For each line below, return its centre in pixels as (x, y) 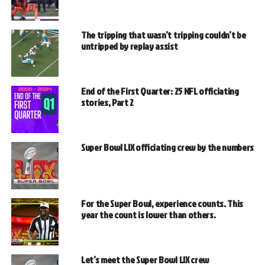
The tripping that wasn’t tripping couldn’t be (163, 35)
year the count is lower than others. (148, 215)
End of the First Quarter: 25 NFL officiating (160, 91)
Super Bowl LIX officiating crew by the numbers (167, 148)
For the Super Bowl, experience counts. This (162, 204)
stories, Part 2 (107, 103)
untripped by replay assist (129, 46)
